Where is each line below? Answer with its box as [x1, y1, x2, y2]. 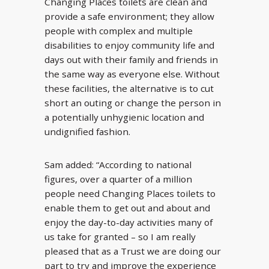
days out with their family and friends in [44, 53, 218, 66]
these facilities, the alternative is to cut [44, 82, 214, 95]
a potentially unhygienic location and [44, 111, 204, 124]
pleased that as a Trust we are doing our [44, 244, 221, 257]
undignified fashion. [44, 125, 130, 138]
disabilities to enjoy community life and [44, 39, 214, 52]
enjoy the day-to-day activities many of [44, 216, 213, 228]
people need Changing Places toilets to [44, 187, 216, 199]
